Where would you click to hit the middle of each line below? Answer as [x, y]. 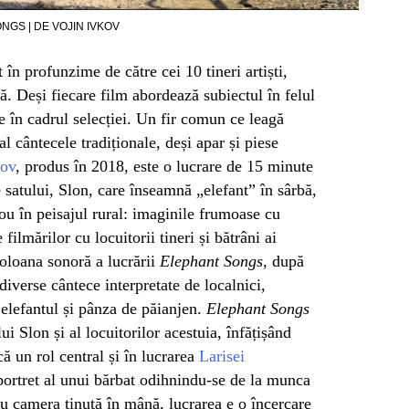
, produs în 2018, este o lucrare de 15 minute [164, 167]
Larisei [222, 357]
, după [283, 262]
